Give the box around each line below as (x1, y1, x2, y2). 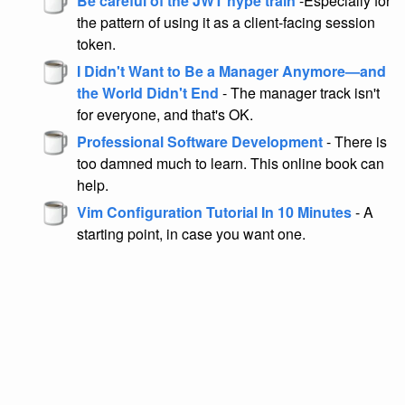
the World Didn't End (77, 81, 219, 103)
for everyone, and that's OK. (77, 103, 253, 125)
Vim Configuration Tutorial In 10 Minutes (77, 201, 352, 222)
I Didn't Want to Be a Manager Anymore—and (77, 60, 386, 81)
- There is (323, 130, 387, 152)
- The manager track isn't (219, 81, 380, 103)
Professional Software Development (77, 130, 323, 152)
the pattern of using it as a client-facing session (77, 11, 375, 33)
